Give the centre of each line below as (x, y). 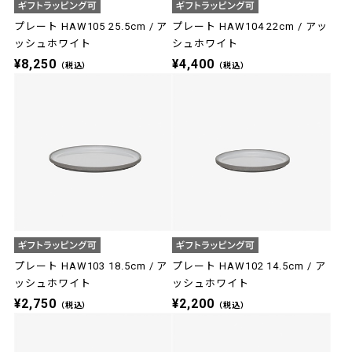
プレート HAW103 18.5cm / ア (91, 266)
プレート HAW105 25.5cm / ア (91, 26)
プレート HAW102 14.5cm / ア (249, 266)
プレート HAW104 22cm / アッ (250, 26)
